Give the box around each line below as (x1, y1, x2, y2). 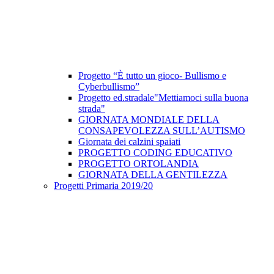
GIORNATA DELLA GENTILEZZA (78, 169, 228, 180)
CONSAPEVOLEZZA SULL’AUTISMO (78, 125, 245, 136)
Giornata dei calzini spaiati (78, 136, 180, 147)
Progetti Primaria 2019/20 (54, 180, 153, 191)
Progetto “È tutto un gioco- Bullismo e (78, 70, 226, 81)
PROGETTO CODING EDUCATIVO (78, 147, 232, 158)
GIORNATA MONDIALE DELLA (78, 114, 220, 125)
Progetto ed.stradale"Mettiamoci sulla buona (78, 92, 248, 103)
